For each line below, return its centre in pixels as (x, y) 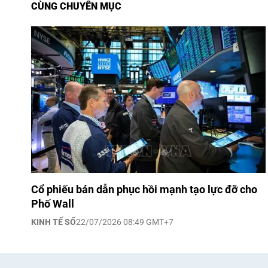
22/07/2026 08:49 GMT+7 (125, 222)
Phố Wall (53, 204)
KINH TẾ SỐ (54, 222)
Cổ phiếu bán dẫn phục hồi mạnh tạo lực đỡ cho (144, 189)
